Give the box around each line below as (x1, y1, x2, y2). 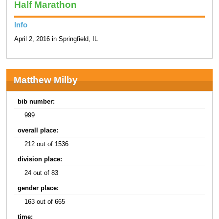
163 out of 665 (24, 198, 66, 205)
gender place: (18, 184, 59, 192)
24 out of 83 (24, 169, 59, 176)
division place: (18, 155, 63, 163)
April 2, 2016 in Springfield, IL (14, 36, 98, 43)
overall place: (18, 127, 59, 134)
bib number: (18, 98, 55, 105)
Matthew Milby (13, 74, 78, 85)
